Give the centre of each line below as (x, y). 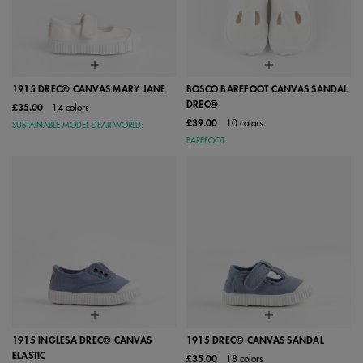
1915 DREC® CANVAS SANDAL (255, 340)
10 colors (245, 124)
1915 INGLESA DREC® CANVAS (82, 340)
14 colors (70, 108)
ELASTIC (29, 355)
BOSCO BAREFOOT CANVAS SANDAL (267, 90)
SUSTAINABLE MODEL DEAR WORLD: (78, 126)
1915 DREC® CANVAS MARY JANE (89, 90)
